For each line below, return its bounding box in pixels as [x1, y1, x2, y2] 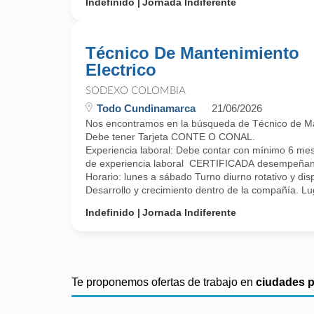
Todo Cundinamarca [97, 102, 196, 114]
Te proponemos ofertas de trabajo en [71, 276, 256, 288]
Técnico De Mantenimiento [86, 43, 299, 62]
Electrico [86, 60, 156, 79]
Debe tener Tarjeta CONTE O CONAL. [86, 131, 255, 142]
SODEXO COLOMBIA [86, 86, 186, 96]
